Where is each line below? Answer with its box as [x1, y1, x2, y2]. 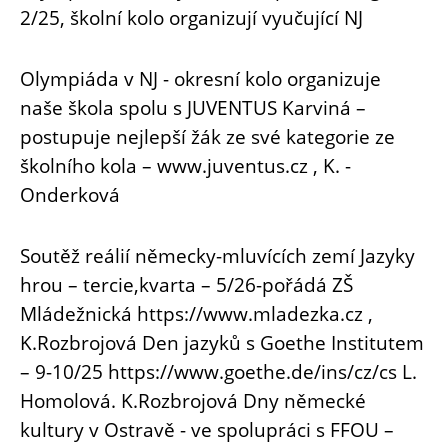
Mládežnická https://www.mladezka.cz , [20, 299, 373, 327]
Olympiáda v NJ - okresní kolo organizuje [20, 64, 381, 92]
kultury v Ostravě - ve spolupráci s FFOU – [20, 415, 394, 443]
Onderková [20, 180, 120, 208]
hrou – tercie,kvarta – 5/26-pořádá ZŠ [20, 270, 353, 298]
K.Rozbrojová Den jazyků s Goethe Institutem [20, 328, 424, 356]
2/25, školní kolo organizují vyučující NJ [20, 3, 363, 31]
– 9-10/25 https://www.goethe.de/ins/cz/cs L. [20, 357, 417, 385]
